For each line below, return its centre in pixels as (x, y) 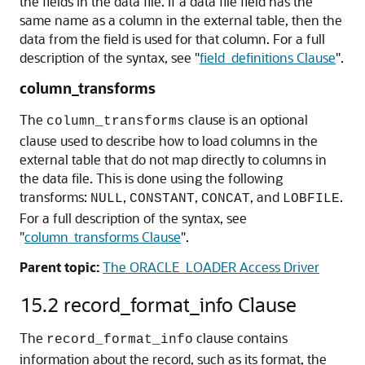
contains (261, 337)
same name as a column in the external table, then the (181, 20)
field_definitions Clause (268, 57)
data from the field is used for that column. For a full (172, 38)
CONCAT (226, 198)
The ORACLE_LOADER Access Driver (211, 266)
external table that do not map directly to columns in (173, 159)
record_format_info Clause (180, 304)
